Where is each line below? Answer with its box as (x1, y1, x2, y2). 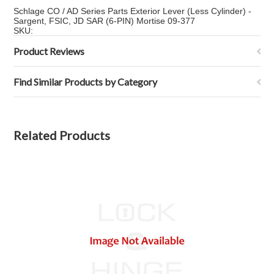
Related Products (13, 128, 111, 143)
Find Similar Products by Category (13, 76, 158, 87)
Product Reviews (13, 45, 85, 57)
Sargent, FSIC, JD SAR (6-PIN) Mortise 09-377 (13, 16, 196, 26)
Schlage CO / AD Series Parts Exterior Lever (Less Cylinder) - (13, 6, 252, 16)
